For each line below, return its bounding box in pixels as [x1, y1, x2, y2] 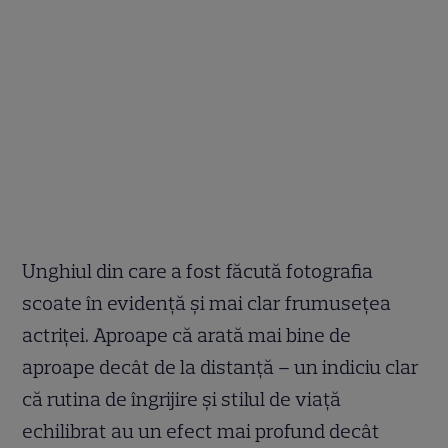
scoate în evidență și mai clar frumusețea [22, 291, 392, 316]
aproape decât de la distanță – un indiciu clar [22, 355, 420, 380]
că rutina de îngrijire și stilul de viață [22, 387, 342, 412]
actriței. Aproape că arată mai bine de [22, 323, 352, 348]
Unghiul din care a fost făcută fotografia [22, 259, 374, 284]
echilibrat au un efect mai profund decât [22, 419, 381, 444]
